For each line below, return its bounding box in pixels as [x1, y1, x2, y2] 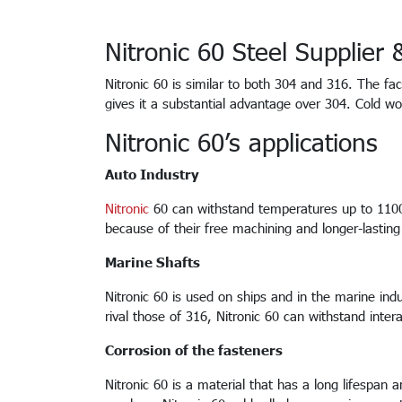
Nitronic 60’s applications [105, 127, 378, 157]
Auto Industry [105, 166, 199, 182]
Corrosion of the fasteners [105, 342, 283, 358]
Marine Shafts [105, 254, 204, 270]
